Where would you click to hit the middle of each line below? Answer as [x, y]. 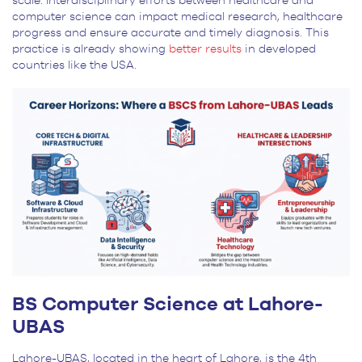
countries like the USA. [76, 65]
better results [205, 49]
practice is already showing [90, 49]
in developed [279, 49]
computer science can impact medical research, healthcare [177, 17]
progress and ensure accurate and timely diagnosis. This [170, 33]
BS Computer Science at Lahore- [168, 305]
